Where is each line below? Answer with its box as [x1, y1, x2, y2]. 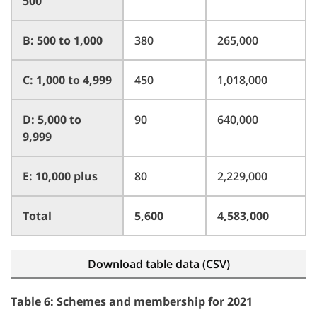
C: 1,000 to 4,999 [23, 72, 112, 88]
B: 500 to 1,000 [23, 33, 103, 48]
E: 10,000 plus [23, 168, 98, 184]
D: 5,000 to [23, 112, 81, 127]
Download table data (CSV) [87, 256, 230, 272]
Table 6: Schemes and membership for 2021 [11, 294, 253, 309]
